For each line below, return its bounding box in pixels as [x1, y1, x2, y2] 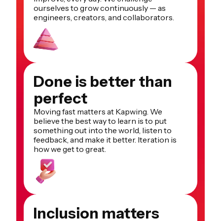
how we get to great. [34, 144, 106, 154]
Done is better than [34, 72, 172, 91]
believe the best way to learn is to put [34, 115, 167, 126]
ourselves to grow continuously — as [34, 2, 166, 13]
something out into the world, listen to [34, 125, 172, 135]
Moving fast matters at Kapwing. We [34, 106, 162, 116]
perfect [34, 89, 87, 108]
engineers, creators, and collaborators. [34, 12, 174, 22]
